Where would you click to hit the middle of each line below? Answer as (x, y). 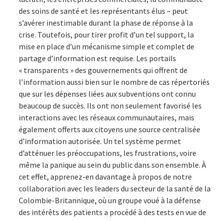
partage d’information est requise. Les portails (97, 58)
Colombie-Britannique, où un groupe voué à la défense (110, 200)
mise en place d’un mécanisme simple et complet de (107, 46)
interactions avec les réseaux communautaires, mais (107, 117)
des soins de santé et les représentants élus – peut (103, 11)
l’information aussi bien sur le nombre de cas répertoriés (114, 82)
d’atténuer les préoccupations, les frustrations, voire (108, 153)
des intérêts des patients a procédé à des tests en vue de (112, 212)
